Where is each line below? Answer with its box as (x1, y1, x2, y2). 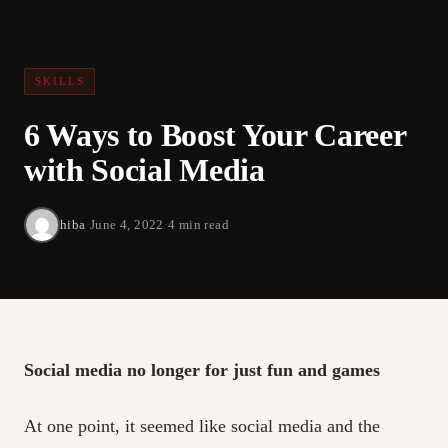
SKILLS (34, 74, 85, 87)
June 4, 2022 (89, 216, 164, 232)
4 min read (168, 216, 230, 232)
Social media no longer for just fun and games (24, 359, 380, 380)
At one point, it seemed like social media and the (24, 416, 380, 437)
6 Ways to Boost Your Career (24, 116, 406, 153)
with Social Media (24, 151, 265, 188)
